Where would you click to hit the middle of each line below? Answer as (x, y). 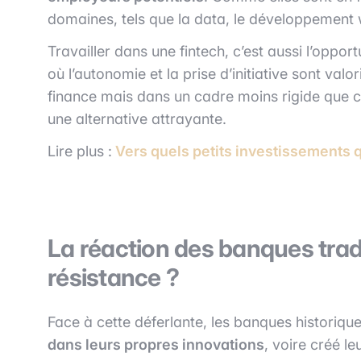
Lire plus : (80, 151)
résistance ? (113, 277)
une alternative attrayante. (137, 118)
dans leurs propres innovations (156, 344)
